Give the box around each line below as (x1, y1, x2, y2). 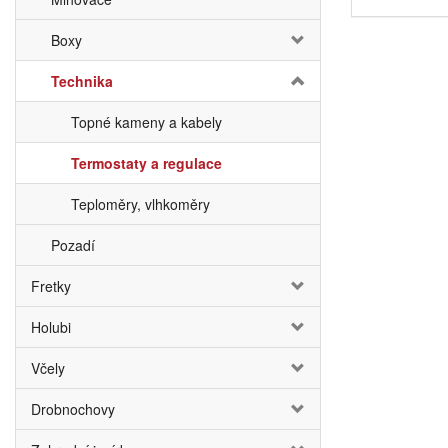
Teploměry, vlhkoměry (71, 194, 210, 214)
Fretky (31, 276, 71, 296)
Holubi (31, 317, 71, 337)
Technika (51, 71, 113, 91)
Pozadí (51, 235, 95, 255)
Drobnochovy (31, 399, 115, 419)
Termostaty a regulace (71, 153, 222, 173)
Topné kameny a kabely (71, 112, 222, 132)
